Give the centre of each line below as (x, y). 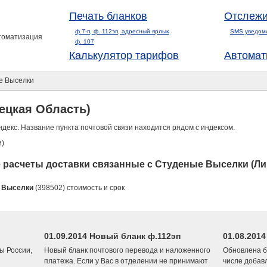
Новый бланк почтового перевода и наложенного (127, 250)
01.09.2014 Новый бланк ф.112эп (112, 236)
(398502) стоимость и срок (79, 188)
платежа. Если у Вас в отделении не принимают (126, 261)
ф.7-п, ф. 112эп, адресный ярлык (122, 31)
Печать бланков (108, 16)
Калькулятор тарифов (124, 55)
